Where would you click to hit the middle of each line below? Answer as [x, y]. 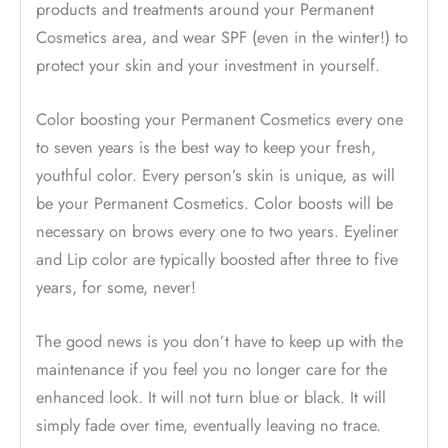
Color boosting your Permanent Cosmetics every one [219, 118]
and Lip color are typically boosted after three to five [217, 258]
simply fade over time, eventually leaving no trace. [208, 425]
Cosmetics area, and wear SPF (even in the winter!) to [222, 36]
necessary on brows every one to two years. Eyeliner [217, 230]
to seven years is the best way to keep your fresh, [206, 146]
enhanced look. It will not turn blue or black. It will [211, 397]
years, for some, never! [116, 286]
